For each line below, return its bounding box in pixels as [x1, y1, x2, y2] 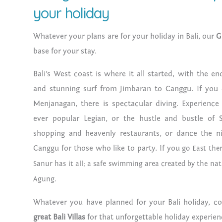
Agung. [33, 174, 59, 183]
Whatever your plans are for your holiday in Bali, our [33, 31, 217, 41]
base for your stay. [33, 46, 97, 55]
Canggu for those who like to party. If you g [33, 143, 186, 153]
